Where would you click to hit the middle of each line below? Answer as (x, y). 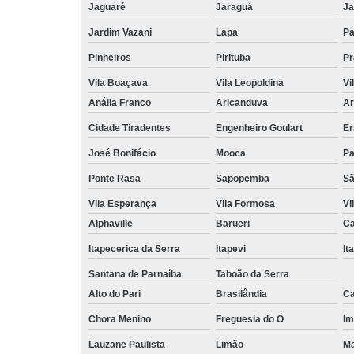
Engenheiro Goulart (259, 128)
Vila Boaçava (118, 83)
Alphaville (111, 223)
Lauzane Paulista (127, 344)
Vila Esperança (122, 203)
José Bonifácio (122, 153)
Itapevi (231, 249)
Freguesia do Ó (250, 319)
